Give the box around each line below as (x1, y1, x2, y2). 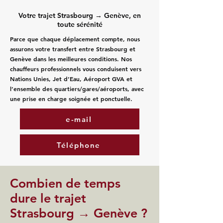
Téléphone (57, 140, 101, 150)
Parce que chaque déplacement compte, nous (10, 35, 140, 43)
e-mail (66, 114, 92, 124)
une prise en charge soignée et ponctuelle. (10, 95, 132, 103)
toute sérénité (57, 20, 103, 29)
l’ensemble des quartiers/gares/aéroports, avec (10, 85, 144, 93)
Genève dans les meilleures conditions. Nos (10, 55, 132, 63)
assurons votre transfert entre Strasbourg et (10, 45, 135, 53)
